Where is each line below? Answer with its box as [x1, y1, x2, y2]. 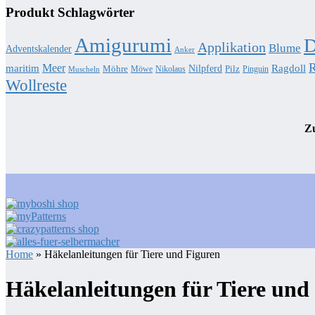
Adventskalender [6, 42, 72, 54]
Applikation [198, 39, 266, 55]
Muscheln [68, 65, 100, 73]
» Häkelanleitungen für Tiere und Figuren [33, 248, 220, 261]
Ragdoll [271, 61, 306, 74]
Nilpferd [188, 62, 222, 74]
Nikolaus [155, 63, 186, 74]
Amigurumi [75, 33, 172, 56]
